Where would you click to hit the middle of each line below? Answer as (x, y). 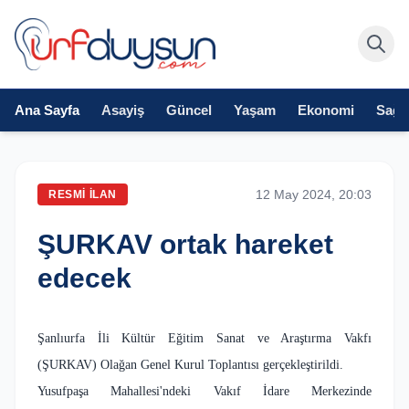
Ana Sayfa (47, 110)
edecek (84, 278)
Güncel (189, 110)
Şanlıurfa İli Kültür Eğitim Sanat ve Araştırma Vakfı (204, 338)
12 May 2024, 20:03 (314, 194)
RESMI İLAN (83, 194)
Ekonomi (326, 110)
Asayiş (123, 110)
